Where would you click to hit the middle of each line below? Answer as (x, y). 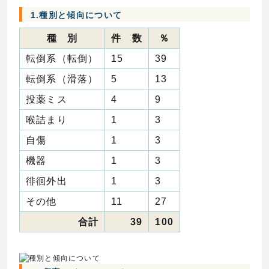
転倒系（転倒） (62, 59)
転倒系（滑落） (62, 79)
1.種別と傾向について (76, 16)
